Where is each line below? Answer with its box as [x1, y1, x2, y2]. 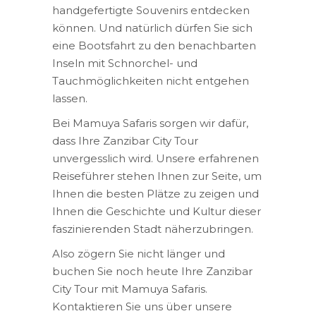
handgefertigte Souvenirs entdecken [52, 4, 250, 17]
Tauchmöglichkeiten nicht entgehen [52, 74, 249, 87]
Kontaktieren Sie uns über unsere [52, 300, 232, 313]
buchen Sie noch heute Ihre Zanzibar [52, 265, 253, 278]
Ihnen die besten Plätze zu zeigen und [52, 187, 259, 200]
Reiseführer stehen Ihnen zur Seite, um [52, 169, 262, 183]
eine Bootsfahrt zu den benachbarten [52, 39, 256, 52]
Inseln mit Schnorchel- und [52, 56, 197, 70]
